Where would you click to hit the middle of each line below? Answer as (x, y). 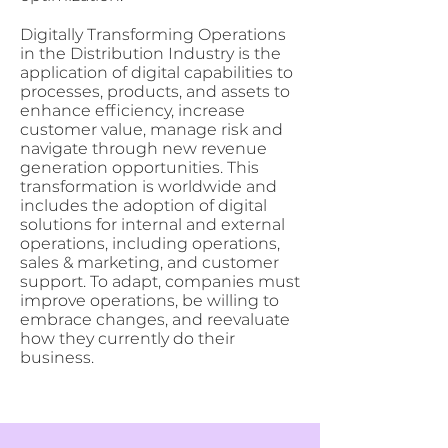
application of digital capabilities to (156, 73)
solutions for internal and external (152, 225)
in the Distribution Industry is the (150, 54)
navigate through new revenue (143, 149)
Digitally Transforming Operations (153, 35)
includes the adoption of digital (143, 206)
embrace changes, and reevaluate (155, 320)
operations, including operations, (150, 244)
